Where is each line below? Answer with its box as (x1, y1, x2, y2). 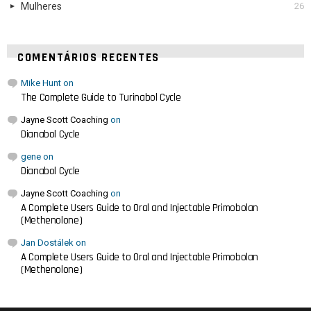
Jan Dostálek (21, 237, 74, 249)
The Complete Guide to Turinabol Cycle (21, 91, 181, 105)
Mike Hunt (21, 78, 61, 89)
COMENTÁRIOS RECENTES (17, 50, 160, 66)
